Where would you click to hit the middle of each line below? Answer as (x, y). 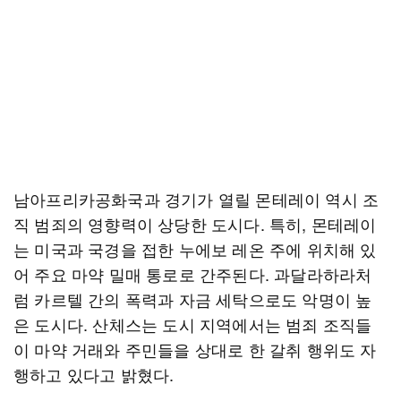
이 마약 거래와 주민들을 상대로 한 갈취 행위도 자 (195, 349)
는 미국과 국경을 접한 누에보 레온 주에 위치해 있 (195, 249)
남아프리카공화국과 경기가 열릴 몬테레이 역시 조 (196, 199)
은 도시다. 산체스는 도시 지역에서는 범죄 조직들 (193, 324)
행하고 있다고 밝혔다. (94, 374)
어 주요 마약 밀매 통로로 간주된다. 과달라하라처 (193, 274)
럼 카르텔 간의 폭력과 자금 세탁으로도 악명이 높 (193, 299)
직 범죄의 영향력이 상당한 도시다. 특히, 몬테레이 (195, 224)
